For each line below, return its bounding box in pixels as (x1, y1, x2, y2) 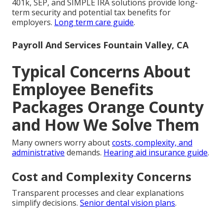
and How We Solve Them (12, 114, 199, 136)
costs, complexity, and (112, 137, 192, 148)
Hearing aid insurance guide (104, 147, 208, 158)
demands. (65, 147, 104, 158)
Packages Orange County (12, 96, 204, 118)
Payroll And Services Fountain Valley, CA (12, 39, 188, 51)
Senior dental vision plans (80, 197, 175, 209)
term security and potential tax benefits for (12, 7, 171, 18)
